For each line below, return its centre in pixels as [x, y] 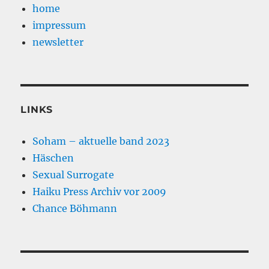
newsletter [58, 42]
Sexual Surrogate [74, 175]
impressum [59, 26]
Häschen [53, 158]
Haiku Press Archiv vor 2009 [100, 192]
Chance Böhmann [75, 209]
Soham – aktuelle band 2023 [101, 141]
